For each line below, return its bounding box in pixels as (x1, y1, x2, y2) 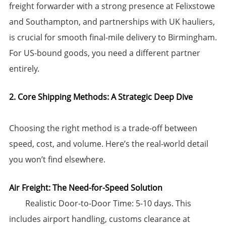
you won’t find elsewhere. (9, 153, 105, 165)
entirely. (9, 63, 39, 74)
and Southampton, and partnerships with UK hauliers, (9, 16, 215, 27)
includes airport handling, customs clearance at (9, 213, 190, 224)
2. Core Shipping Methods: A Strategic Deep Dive (9, 91, 193, 102)
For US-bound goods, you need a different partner (9, 47, 200, 59)
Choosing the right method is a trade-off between (9, 122, 197, 134)
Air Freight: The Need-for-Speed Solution (9, 182, 162, 193)
